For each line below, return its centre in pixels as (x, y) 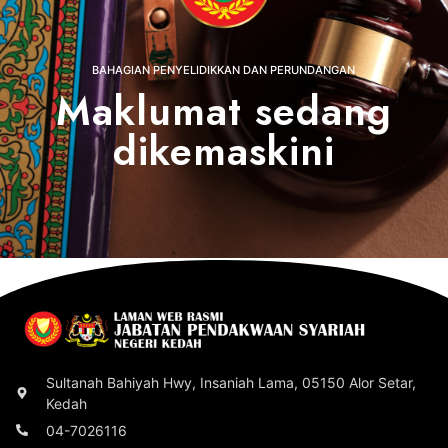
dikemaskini (224, 150)
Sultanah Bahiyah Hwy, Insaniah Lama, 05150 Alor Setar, (231, 382)
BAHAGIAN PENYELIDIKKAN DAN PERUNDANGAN (224, 69)
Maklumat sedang (224, 110)
